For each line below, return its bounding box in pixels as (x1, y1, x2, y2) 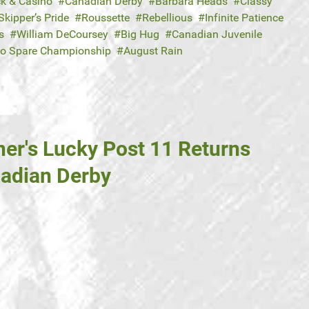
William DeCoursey (17, 28, 108, 41)
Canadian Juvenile (172, 28, 262, 41)
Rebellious (142, 11, 192, 25)
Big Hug (121, 28, 159, 41)
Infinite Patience (205, 11, 283, 25)
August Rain (123, 44, 183, 58)
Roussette (81, 11, 130, 25)
